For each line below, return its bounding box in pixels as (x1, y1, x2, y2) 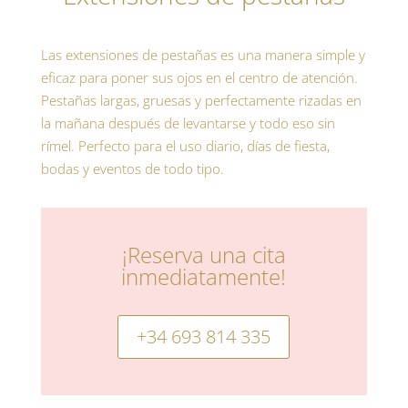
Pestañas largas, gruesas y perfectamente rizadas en (40, 91, 362, 110)
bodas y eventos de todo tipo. (40, 159, 224, 178)
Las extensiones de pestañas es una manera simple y (40, 46, 365, 65)
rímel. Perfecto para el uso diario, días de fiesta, (40, 137, 330, 156)
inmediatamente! (121, 261, 287, 292)
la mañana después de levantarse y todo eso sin (40, 114, 335, 133)
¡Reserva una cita (121, 240, 286, 270)
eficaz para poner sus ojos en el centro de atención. (40, 68, 358, 87)
